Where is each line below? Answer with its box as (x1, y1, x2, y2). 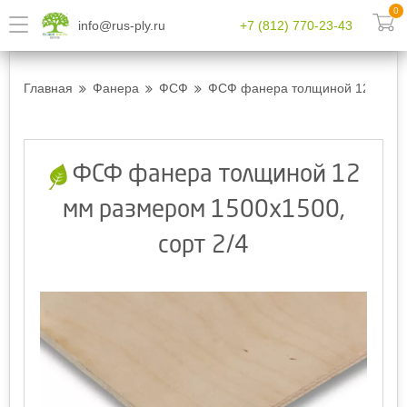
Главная (24, 81, 73, 95)
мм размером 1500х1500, (62, 199, 345, 223)
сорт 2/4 (158, 234, 249, 258)
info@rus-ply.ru (78, 17, 165, 33)
